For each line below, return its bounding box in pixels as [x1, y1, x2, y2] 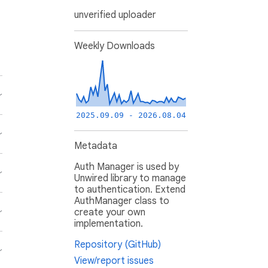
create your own [74, 206, 145, 219]
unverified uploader [74, 9, 156, 22]
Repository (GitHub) [74, 239, 161, 251]
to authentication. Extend [74, 184, 185, 196]
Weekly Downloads [74, 40, 155, 53]
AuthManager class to [74, 195, 169, 208]
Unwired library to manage [74, 172, 186, 185]
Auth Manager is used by [74, 161, 179, 173]
